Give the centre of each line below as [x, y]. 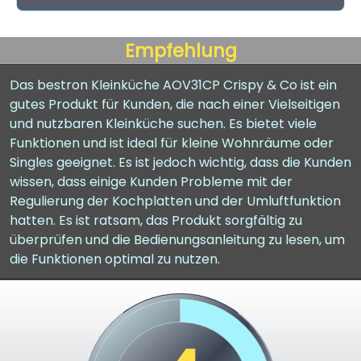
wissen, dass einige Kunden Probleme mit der [151, 182]
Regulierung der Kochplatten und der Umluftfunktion [175, 201]
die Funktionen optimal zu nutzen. [115, 259]
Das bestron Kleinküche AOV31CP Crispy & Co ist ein [173, 85]
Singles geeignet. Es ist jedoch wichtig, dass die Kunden [180, 162]
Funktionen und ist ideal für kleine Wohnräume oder [172, 143]
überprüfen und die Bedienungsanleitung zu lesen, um [177, 240]
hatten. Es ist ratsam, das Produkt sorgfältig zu [156, 220]
